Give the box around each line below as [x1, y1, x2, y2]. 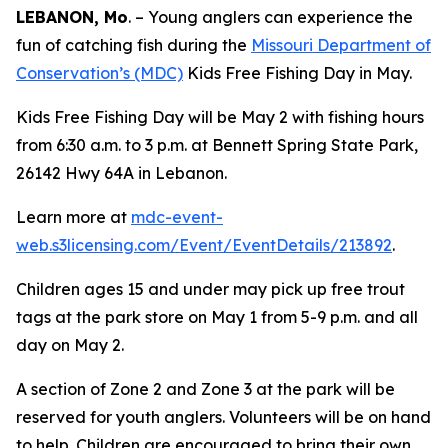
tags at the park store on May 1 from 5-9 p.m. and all [16, 307, 418, 327]
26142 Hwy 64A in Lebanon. [16, 163, 227, 183]
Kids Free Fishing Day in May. [183, 63, 412, 83]
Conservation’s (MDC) [16, 63, 183, 83]
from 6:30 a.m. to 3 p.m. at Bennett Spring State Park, [16, 135, 418, 155]
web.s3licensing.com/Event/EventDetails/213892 [16, 235, 392, 255]
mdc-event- [131, 207, 223, 227]
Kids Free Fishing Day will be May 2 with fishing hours [16, 107, 424, 127]
